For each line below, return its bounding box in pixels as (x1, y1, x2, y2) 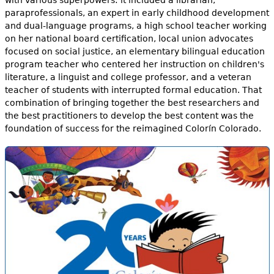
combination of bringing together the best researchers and (4, 97, 259, 108)
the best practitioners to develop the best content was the (4, 110, 254, 120)
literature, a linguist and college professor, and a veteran (4, 72, 251, 82)
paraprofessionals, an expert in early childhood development (4, 7, 269, 18)
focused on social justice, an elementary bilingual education (4, 46, 265, 56)
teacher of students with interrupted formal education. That (4, 84, 262, 95)
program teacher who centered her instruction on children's (4, 59, 264, 69)
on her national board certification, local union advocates (4, 33, 253, 43)
